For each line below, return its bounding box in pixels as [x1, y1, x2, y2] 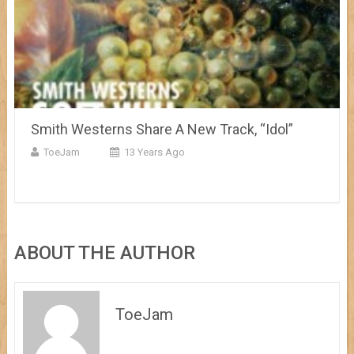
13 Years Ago [123, 145, 185, 158]
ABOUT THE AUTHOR [13, 241, 195, 264]
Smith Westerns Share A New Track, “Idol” [30, 120, 293, 137]
